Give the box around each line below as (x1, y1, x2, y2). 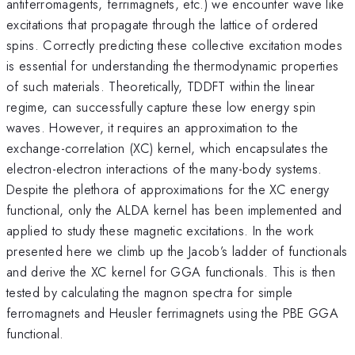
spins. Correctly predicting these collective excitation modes (6, 35, 342, 55)
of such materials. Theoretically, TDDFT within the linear (6, 76, 315, 96)
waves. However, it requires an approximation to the (6, 117, 299, 137)
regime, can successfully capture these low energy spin (6, 97, 316, 116)
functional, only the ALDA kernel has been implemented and (6, 200, 342, 219)
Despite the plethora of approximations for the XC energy (6, 179, 330, 199)
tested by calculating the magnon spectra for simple (6, 282, 293, 302)
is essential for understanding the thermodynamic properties (6, 55, 339, 75)
